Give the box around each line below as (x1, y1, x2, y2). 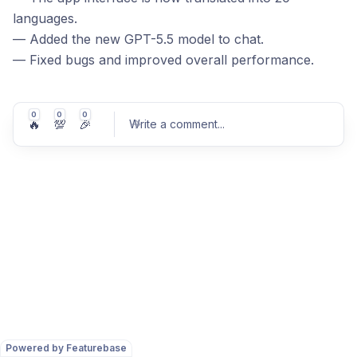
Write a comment (129, 117, 218, 131)
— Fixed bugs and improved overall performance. (13, 52, 314, 68)
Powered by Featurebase (6, 342, 127, 354)
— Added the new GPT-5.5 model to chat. (13, 31, 264, 47)
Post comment (257, 208, 327, 221)
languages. (13, 10, 77, 26)
